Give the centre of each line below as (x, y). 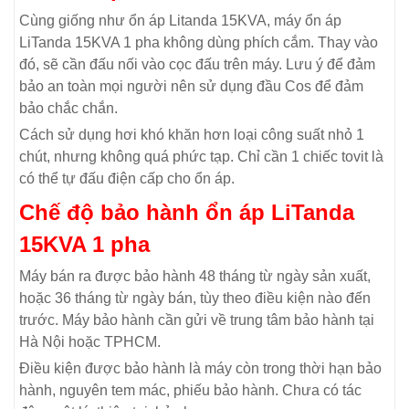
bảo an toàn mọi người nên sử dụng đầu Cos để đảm (191, 86)
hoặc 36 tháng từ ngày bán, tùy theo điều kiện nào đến (195, 298)
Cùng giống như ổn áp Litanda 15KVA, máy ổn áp (180, 20)
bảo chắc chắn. (68, 108)
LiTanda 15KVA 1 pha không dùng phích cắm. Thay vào (199, 42)
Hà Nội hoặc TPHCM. (90, 341)
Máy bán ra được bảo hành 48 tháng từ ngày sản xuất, (195, 276)
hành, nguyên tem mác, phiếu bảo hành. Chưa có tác (190, 390)
